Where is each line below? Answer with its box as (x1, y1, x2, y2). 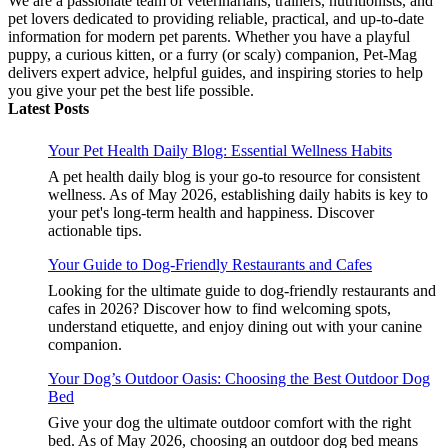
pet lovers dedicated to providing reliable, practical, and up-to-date (8, 10, 424, 28)
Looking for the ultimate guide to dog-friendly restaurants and (48, 282, 436, 300)
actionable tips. (48, 222, 142, 240)
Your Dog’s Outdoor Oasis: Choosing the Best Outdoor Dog (48, 370, 430, 388)
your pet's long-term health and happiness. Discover (48, 204, 374, 222)
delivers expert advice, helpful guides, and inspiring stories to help (8, 64, 423, 82)
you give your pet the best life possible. (8, 82, 254, 100)
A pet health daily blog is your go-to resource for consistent (48, 168, 420, 186)
